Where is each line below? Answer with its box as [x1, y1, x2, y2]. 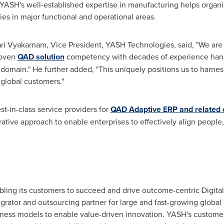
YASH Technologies [105, 39, 174, 50]
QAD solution [17, 51, 64, 62]
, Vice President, [46, 39, 105, 50]
